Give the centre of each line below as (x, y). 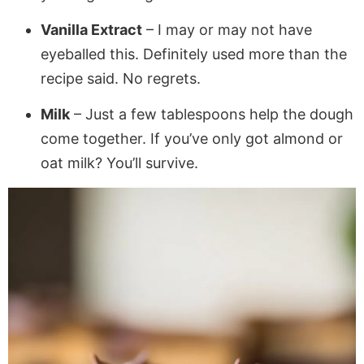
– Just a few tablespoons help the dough (212, 115)
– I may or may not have (227, 30)
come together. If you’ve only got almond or (192, 139)
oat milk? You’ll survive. (119, 163)
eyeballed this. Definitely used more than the (194, 54)
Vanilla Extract (91, 30)
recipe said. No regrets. (121, 78)
